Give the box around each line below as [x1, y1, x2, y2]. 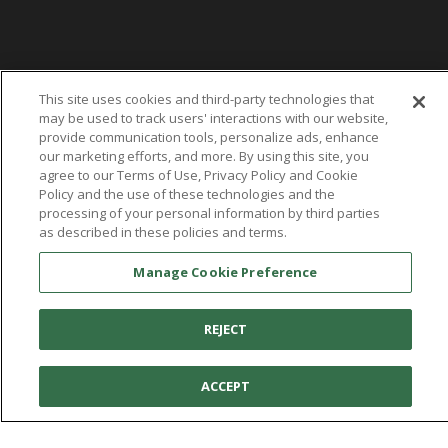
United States [227, 380, 309, 399]
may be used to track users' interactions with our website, [38, 109, 388, 127]
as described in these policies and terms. [38, 223, 287, 241]
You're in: [139, 380, 196, 399]
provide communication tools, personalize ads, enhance [38, 128, 379, 146]
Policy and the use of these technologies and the [38, 185, 335, 203]
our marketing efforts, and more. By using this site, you [38, 147, 369, 165]
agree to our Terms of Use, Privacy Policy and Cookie [38, 166, 358, 184]
